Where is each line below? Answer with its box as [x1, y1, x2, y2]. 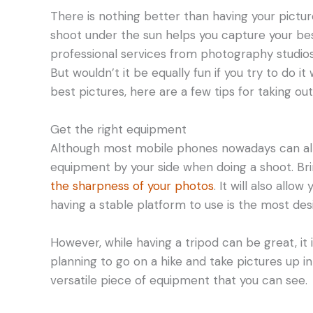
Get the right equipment [50, 121, 187, 137]
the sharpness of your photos [50, 177, 214, 194]
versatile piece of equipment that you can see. [50, 272, 307, 288]
